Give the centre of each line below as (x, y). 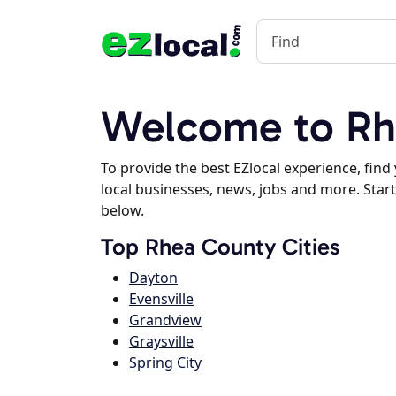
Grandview (165, 320)
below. (122, 210)
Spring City (165, 362)
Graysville (161, 341)
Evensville (161, 299)
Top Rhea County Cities (220, 247)
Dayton (153, 278)
